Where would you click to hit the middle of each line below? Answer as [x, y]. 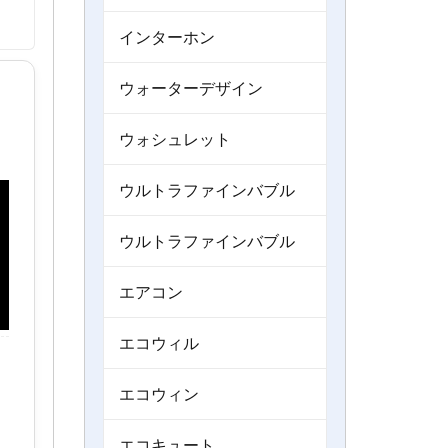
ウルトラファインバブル [206, 241]
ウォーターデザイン [190, 88]
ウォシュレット [174, 139]
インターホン [166, 37]
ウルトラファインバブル [206, 190]
